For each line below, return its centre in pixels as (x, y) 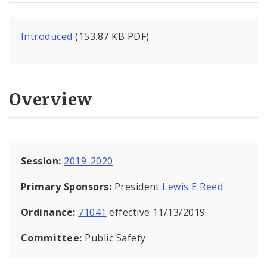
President (138, 186)
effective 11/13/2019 (156, 212)
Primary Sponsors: (68, 186)
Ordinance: (50, 212)
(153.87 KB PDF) (111, 37)
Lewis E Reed (193, 186)
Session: (43, 161)
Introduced (47, 37)
